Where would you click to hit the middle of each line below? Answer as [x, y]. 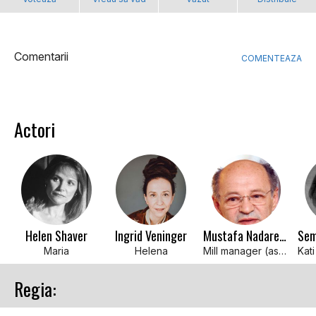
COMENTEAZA [272, 59]
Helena [151, 251]
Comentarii [41, 57]
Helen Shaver [56, 236]
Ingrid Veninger [151, 236]
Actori [35, 130]
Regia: [35, 289]
